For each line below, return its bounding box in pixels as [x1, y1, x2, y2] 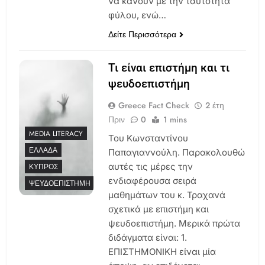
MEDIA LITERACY [29, 128, 83, 140]
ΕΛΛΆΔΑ [29, 145, 57, 156]
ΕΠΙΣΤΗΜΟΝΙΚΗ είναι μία [108, 245, 216, 257]
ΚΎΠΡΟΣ [29, 161, 58, 173]
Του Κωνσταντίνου [108, 132, 188, 144]
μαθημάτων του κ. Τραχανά [108, 189, 225, 201]
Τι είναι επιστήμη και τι [108, 60, 230, 75]
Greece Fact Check [118, 99, 189, 111]
